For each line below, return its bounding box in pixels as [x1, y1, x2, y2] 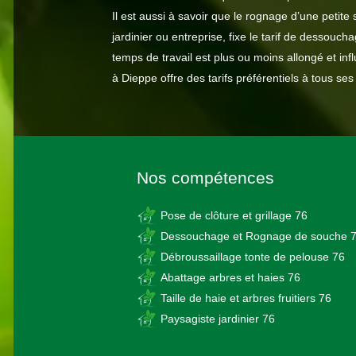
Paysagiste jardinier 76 [161, 312, 275, 325]
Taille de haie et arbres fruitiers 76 [161, 292, 331, 304]
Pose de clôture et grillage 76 [161, 209, 308, 222]
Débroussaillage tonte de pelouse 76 [161, 250, 345, 263]
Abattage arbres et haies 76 [161, 271, 300, 284]
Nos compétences [137, 168, 274, 187]
